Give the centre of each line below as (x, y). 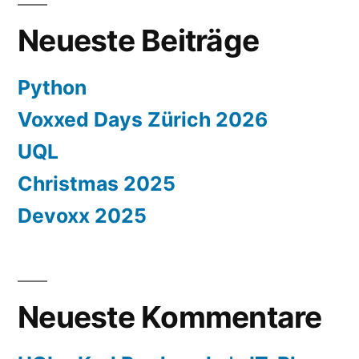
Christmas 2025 (97, 184)
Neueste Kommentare (170, 317)
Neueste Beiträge (139, 41)
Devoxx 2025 (82, 216)
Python (52, 88)
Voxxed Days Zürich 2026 (143, 120)
